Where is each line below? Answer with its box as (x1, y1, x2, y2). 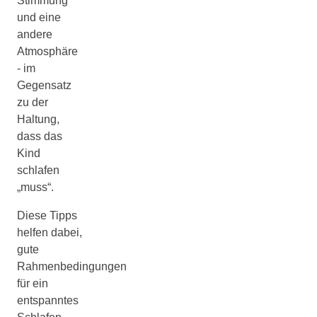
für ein (17, 277, 48, 289)
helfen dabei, (17, 226, 82, 238)
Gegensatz (17, 79, 71, 91)
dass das (17, 129, 62, 142)
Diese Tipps (17, 209, 77, 221)
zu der (17, 96, 48, 108)
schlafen (17, 163, 59, 176)
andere (17, 28, 52, 40)
